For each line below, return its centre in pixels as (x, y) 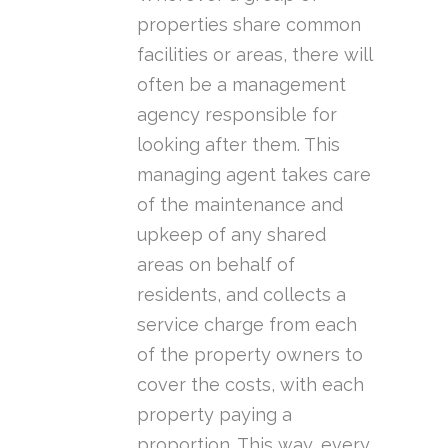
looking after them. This (238, 144)
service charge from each (247, 324)
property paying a (214, 414)
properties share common (249, 24)
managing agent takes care (254, 174)
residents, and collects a (241, 294)
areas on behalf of (216, 264)
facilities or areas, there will (254, 54)
